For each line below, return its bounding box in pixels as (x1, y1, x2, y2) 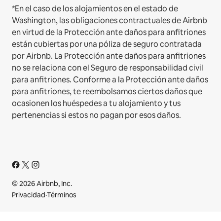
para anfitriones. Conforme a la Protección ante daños (12, 74, 208, 85)
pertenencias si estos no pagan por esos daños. (12, 110, 181, 121)
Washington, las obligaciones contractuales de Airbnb (12, 15, 207, 26)
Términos (47, 190, 76, 200)
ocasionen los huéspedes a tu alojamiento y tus (12, 98, 181, 109)
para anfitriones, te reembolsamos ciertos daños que (12, 86, 202, 97)
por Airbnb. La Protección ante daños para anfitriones (12, 51, 206, 62)
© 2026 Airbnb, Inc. (12, 179, 72, 188)
